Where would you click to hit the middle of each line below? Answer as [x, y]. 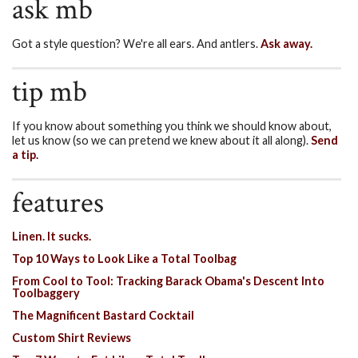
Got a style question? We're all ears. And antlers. [136, 43]
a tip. [25, 154]
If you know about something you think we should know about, [172, 125]
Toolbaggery [46, 292]
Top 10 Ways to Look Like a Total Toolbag [124, 258]
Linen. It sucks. [52, 237]
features [58, 203]
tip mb [50, 91]
